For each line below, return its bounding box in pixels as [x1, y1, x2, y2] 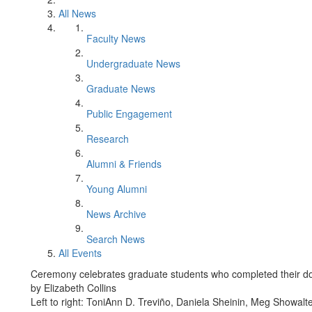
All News [58, 6, 96, 20]
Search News [86, 232, 145, 246]
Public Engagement [86, 107, 172, 120]
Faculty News [86, 31, 146, 45]
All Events [58, 246, 102, 260]
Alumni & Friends [86, 157, 162, 171]
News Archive [86, 207, 146, 221]
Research [86, 132, 129, 146]
